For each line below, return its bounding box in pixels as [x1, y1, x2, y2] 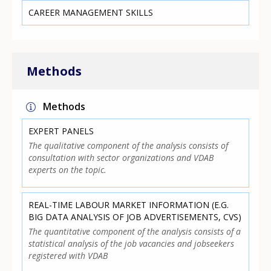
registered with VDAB [28, 250, 108, 262]
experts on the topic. [28, 164, 107, 176]
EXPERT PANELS [28, 125, 94, 137]
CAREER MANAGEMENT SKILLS [28, 6, 154, 18]
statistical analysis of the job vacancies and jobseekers [28, 238, 235, 250]
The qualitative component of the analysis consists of [28, 140, 229, 152]
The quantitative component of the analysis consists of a [28, 226, 241, 238]
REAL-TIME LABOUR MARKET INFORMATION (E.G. [28, 199, 229, 211]
